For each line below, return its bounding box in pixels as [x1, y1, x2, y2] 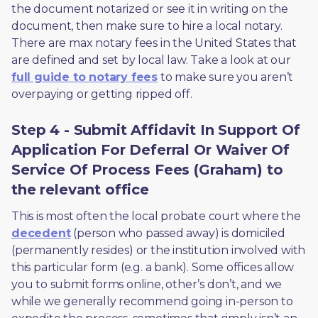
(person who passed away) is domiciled [70, 226, 285, 240]
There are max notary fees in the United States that [11, 36, 297, 50]
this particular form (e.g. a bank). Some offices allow [11, 261, 295, 274]
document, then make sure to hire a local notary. [11, 19, 283, 33]
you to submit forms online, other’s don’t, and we [11, 278, 283, 291]
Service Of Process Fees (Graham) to [11, 161, 283, 178]
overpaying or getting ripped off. [11, 87, 198, 101]
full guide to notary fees [11, 70, 158, 84]
